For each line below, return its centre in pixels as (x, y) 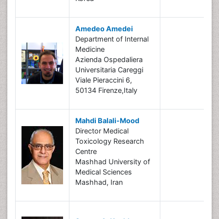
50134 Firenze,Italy (106, 90)
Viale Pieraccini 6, (104, 80)
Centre (86, 151)
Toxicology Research (110, 141)
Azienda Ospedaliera (109, 59)
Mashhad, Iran (99, 182)
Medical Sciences (104, 172)
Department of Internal (112, 39)
